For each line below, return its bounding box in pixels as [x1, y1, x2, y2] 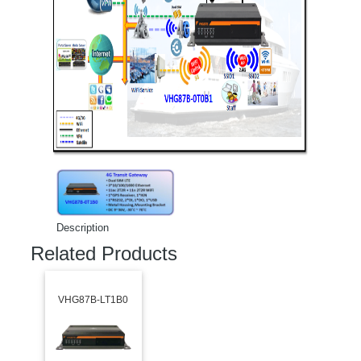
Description [56, 222, 109, 234]
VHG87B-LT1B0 [58, 294, 129, 306]
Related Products [31, 242, 177, 264]
